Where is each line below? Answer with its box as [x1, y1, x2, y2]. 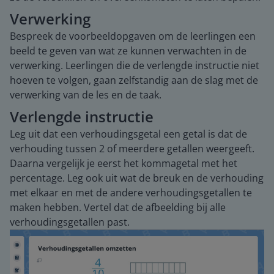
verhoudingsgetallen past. [10, 215, 130, 229]
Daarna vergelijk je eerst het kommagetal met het [10, 157, 237, 170]
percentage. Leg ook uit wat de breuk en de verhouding [10, 171, 264, 185]
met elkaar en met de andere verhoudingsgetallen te [10, 186, 252, 199]
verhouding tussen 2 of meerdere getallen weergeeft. [10, 142, 254, 155]
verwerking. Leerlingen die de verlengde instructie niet [10, 59, 259, 72]
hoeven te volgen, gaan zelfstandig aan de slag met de [10, 73, 258, 87]
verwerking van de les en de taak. [10, 88, 161, 102]
